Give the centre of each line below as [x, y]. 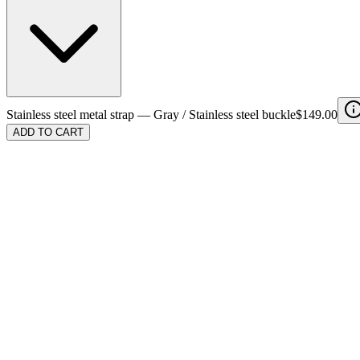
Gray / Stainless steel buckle [225, 115]
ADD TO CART [48, 133]
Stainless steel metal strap [70, 115]
